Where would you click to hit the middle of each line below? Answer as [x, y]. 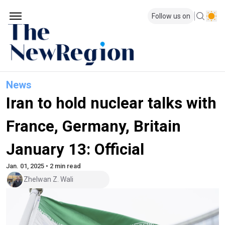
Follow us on [171, 16]
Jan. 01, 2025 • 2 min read [43, 166]
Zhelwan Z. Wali [48, 180]
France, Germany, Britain [93, 126]
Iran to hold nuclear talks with [111, 103]
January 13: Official [75, 149]
